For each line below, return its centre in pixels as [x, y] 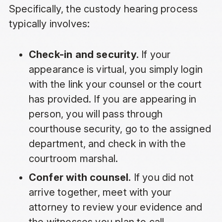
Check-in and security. [83, 55]
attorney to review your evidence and [115, 207]
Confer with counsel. [80, 178]
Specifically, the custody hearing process [103, 9]
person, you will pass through [96, 114]
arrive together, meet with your [100, 193]
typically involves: [49, 24]
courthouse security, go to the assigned [120, 129]
